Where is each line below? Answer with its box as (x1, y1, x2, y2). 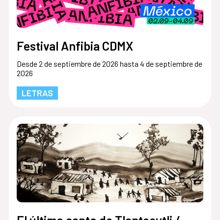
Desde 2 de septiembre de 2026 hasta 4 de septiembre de (16, 58, 202, 68)
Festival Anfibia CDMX (16, 38, 133, 53)
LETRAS (21, 87, 53, 98)
